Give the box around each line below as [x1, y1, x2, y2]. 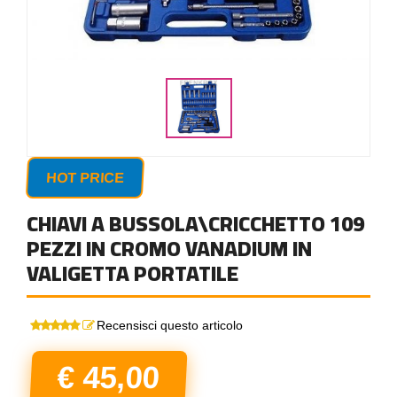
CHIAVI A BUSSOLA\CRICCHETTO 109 [27, 203, 364, 244]
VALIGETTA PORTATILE [27, 253, 238, 293]
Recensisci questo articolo [97, 317, 243, 332]
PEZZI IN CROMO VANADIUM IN [27, 228, 312, 269]
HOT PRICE [45, 169, 125, 185]
